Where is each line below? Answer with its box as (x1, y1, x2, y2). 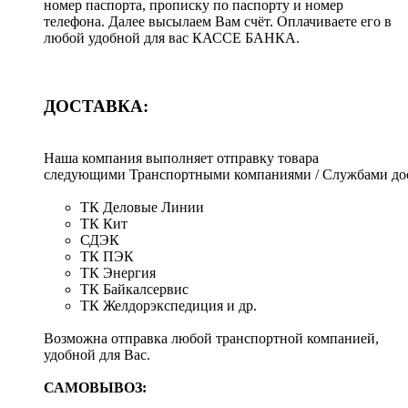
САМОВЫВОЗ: (44, 379, 147, 395)
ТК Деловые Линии (80, 199, 204, 215)
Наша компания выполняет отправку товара (44, 149, 319, 166)
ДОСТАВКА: (44, 97, 148, 117)
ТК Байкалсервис (80, 280, 189, 297)
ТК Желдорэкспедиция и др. (80, 297, 257, 313)
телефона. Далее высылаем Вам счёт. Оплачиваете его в (44, 14, 392, 30)
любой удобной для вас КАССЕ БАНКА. (44, 30, 303, 46)
